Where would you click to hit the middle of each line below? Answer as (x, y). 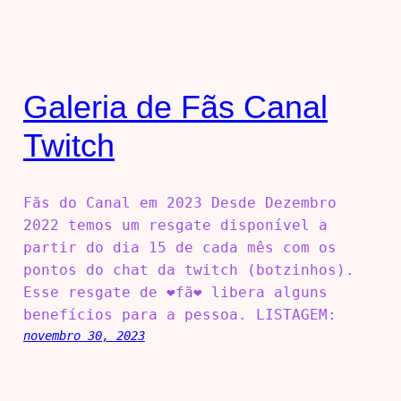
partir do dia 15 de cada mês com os (179, 248)
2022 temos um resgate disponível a (175, 226)
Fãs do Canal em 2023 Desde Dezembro (179, 203)
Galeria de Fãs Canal (175, 107)
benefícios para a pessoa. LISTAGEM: (179, 315)
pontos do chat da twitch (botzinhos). (188, 270)
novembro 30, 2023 (84, 336)
